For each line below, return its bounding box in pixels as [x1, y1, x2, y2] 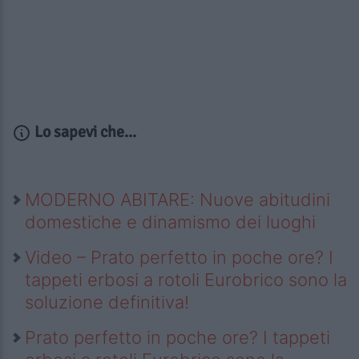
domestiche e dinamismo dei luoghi [25, 212, 316, 233]
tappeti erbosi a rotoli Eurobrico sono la [25, 269, 347, 291]
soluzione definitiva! [25, 292, 189, 313]
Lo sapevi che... [31, 122, 136, 143]
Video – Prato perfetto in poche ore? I [25, 247, 333, 268]
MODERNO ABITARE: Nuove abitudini [25, 189, 330, 211]
